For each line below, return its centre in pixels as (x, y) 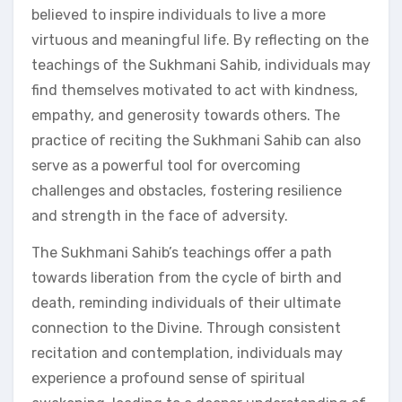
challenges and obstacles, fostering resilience (187, 190)
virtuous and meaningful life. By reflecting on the (200, 39)
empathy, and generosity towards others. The (186, 115)
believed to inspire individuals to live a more (179, 14)
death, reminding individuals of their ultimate (186, 302)
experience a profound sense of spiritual (168, 378)
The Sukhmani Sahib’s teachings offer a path (182, 252)
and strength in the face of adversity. (160, 215)
